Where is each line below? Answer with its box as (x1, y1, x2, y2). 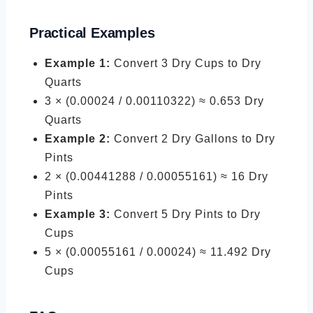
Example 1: (45, 57, 110, 69)
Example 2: (45, 133, 110, 145)
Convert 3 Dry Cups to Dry (110, 57, 261, 69)
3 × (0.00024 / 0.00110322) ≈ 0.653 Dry (45, 95, 264, 107)
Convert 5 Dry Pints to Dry (110, 208, 261, 220)
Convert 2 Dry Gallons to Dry (110, 133, 275, 145)
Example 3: (45, 208, 110, 220)
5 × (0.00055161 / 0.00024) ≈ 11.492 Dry (45, 246, 271, 258)
